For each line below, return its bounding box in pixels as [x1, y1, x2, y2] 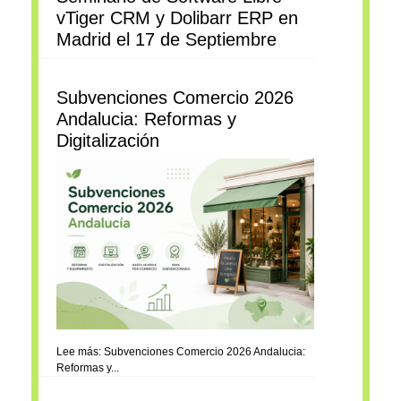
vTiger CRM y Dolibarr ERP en [56, 7, 298, 28]
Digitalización [56, 130, 159, 150]
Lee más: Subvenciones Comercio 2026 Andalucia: [56, 346, 305, 359]
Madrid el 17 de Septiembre [56, 29, 277, 49]
